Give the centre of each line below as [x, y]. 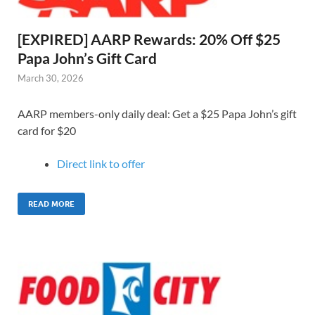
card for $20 [47, 131]
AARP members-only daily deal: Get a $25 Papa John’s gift [157, 114]
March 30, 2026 [51, 78]
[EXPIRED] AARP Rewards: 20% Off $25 [149, 39]
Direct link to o [92, 164]
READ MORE [51, 204]
